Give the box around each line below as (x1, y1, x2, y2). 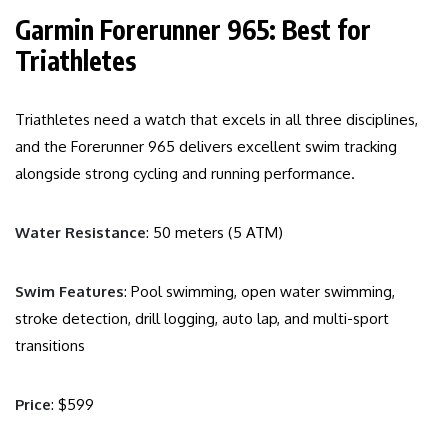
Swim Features (15, 282, 124, 302)
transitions (15, 336, 85, 356)
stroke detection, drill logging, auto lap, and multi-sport (15, 309, 389, 329)
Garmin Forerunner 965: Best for (15, 13, 371, 47)
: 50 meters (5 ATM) (146, 223, 283, 243)
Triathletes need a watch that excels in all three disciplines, (15, 110, 418, 130)
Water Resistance (15, 223, 146, 243)
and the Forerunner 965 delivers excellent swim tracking (15, 137, 397, 157)
